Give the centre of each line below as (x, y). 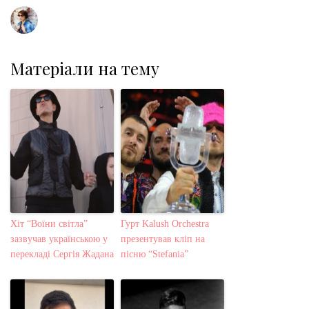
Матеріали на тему (85, 69)
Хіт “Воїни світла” (49, 224)
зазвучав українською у (59, 239)
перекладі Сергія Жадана (62, 255)
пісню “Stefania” (154, 255)
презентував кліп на (163, 239)
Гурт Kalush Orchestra (165, 224)
